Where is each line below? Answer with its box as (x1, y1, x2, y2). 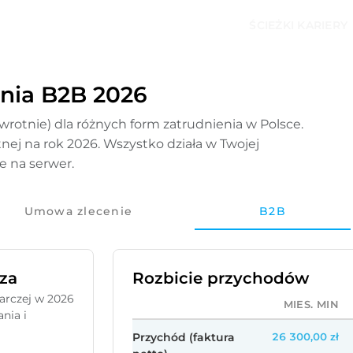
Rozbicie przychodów (132, 269, 309, 288)
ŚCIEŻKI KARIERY (249, 17, 348, 32)
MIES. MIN (283, 299, 339, 310)
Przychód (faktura (132, 330, 235, 344)
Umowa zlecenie (24, 204, 133, 218)
